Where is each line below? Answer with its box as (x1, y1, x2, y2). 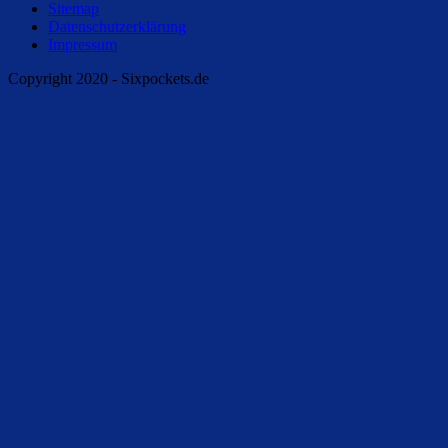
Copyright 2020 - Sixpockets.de (8, 69, 209, 87)
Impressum (48, 35, 117, 53)
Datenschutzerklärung (48, 17, 186, 35)
